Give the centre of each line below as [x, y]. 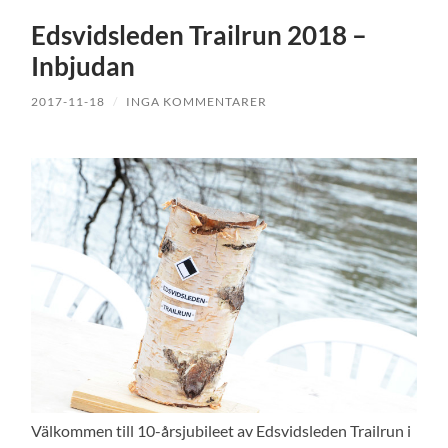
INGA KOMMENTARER [197, 101]
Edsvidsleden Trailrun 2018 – [199, 34]
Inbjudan [83, 65]
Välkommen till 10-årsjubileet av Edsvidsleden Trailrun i [221, 430]
